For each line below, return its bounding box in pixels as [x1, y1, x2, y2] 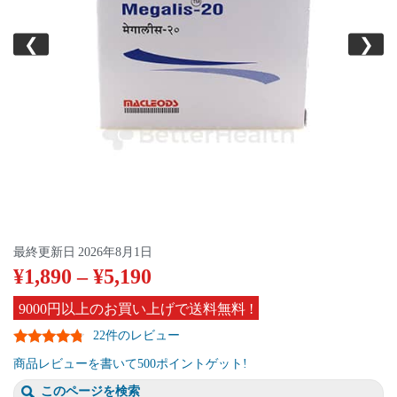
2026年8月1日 [78, 245, 152, 259]
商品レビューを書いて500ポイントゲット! [13, 356, 247, 370]
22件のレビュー [93, 328, 181, 342]
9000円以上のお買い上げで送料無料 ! [19, 301, 253, 316]
